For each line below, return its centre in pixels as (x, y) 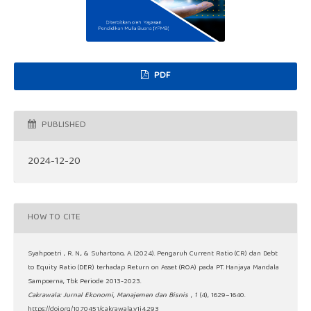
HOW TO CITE (54, 218)
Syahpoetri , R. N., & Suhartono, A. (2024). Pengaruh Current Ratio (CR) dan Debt (152, 254)
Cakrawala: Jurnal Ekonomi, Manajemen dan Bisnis (108, 296)
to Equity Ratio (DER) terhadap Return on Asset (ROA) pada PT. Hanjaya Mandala (153, 268)
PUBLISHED (62, 126)
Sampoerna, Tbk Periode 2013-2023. (84, 282)
